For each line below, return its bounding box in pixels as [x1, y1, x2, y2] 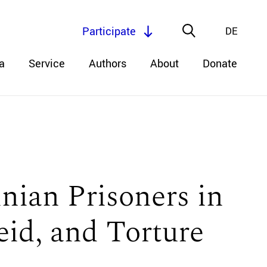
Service [29, 56, 65, 72]
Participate [82, 24, 136, 39]
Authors [89, 56, 126, 72]
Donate [203, 56, 237, 72]
